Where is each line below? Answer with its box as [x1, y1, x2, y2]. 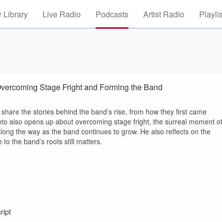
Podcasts [96, 8, 128, 20]
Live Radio [43, 8, 81, 20]
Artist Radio [143, 8, 184, 20]
